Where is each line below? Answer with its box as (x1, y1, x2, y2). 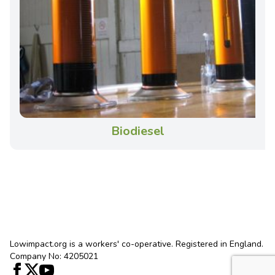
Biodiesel (110, 122, 165, 139)
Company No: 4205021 (10, 250, 98, 262)
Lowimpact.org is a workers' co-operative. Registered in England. (10, 238, 263, 250)
